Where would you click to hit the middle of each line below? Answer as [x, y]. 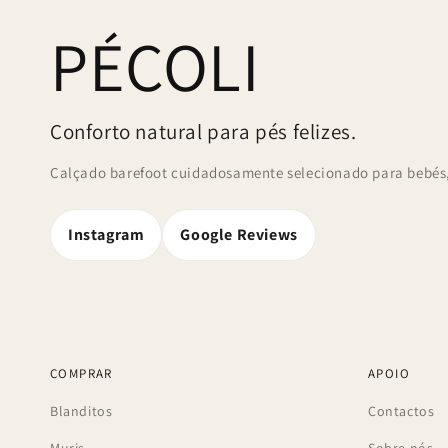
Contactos [401, 411]
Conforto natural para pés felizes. [203, 131]
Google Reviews [239, 234]
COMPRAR [81, 373]
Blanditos [81, 411]
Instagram [106, 234]
